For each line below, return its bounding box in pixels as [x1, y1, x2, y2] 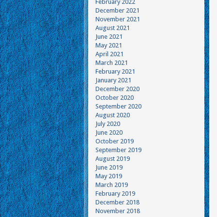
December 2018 [95, 199, 139, 206]
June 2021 [95, 33, 123, 40]
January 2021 [95, 77, 131, 84]
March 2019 [95, 181, 128, 188]
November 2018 [95, 207, 140, 215]
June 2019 [95, 164, 123, 171]
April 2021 [95, 50, 124, 58]
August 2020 [95, 111, 130, 119]
